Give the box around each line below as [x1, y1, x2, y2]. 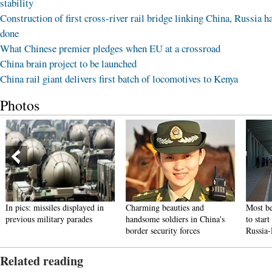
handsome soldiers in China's [126, 213, 225, 225]
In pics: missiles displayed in [5, 202, 104, 213]
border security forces [126, 225, 200, 236]
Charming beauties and [126, 202, 204, 213]
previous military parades [5, 213, 92, 225]
